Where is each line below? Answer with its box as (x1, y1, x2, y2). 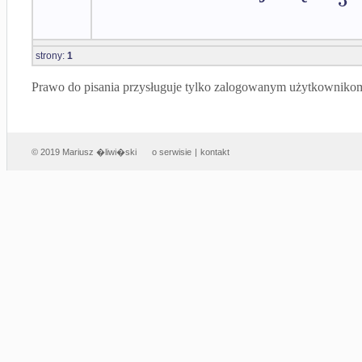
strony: (36, 50, 67, 61)
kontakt (200, 147, 229, 158)
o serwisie (152, 147, 192, 158)
